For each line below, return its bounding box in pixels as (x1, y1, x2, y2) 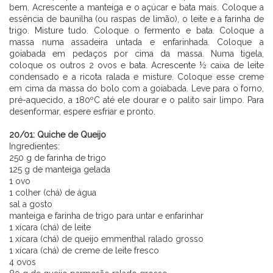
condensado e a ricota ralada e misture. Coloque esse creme (9, 71, 264, 82)
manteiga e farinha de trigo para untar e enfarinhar (9, 210, 204, 221)
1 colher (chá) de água (9, 187, 96, 197)
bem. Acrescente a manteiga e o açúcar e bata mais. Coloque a (9, 2, 264, 12)
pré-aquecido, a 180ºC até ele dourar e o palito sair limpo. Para (9, 94, 264, 105)
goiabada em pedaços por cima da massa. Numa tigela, (9, 48, 264, 58)
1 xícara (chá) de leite (9, 222, 91, 232)
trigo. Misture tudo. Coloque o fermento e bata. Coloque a (9, 25, 264, 35)
